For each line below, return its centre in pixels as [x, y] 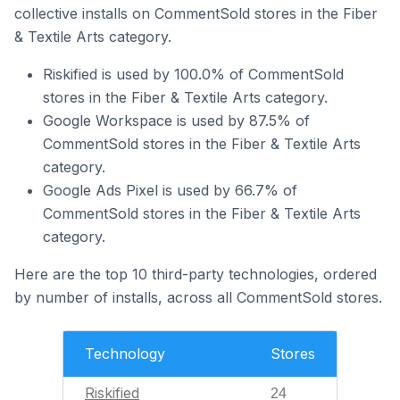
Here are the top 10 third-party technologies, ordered [196, 274]
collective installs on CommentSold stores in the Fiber [196, 13]
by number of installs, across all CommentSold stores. [198, 297]
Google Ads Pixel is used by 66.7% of [170, 190]
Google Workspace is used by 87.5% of [176, 121]
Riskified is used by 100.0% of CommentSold [193, 74]
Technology [125, 354]
